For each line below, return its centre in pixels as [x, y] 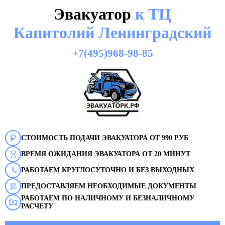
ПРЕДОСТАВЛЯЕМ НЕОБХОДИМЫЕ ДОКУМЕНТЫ [109, 186]
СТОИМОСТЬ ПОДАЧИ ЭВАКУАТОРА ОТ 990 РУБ [105, 138]
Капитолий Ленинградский [113, 33]
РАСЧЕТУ [37, 206]
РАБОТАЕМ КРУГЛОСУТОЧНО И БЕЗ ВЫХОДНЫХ [108, 170]
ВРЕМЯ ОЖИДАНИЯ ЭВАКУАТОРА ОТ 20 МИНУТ [106, 154]
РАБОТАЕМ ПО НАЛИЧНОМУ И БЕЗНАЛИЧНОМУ [108, 198]
